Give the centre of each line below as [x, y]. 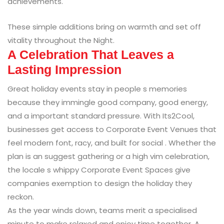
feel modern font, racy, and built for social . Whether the [112, 142]
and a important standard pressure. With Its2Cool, [101, 115]
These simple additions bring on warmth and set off [104, 26]
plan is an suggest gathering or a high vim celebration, [108, 156]
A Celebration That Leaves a [91, 54]
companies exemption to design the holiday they [100, 183]
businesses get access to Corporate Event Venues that [112, 129]
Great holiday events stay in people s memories [97, 88]
